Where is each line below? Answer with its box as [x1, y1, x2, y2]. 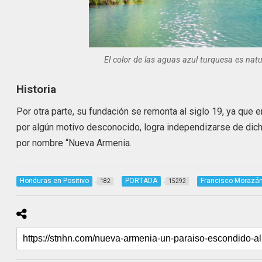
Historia [16, 83, 57, 96]
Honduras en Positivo [20, 177, 89, 185]
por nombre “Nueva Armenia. [16, 137, 132, 149]
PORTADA [125, 177, 158, 185]
